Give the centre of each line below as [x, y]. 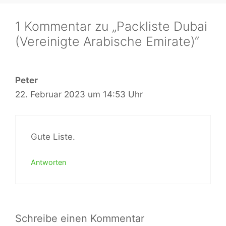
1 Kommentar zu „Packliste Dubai [111, 26]
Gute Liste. [53, 136]
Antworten [48, 162]
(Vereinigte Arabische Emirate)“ [107, 42]
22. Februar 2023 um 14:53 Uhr [79, 95]
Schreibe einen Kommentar [80, 218]
